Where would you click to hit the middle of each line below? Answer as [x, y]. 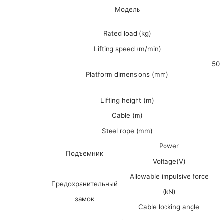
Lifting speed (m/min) [127, 49]
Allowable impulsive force [169, 176]
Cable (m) [127, 115]
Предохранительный [84, 184]
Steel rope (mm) [127, 131]
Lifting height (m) [127, 100]
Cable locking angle [169, 207]
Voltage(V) [169, 161]
